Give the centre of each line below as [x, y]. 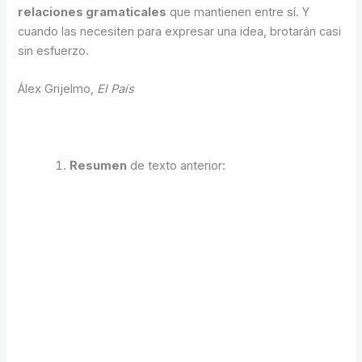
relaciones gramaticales [93, 12]
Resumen [99, 165]
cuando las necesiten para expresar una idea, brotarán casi [180, 31]
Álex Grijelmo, [58, 88]
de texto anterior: [177, 165]
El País [116, 88]
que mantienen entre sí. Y [238, 12]
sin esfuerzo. [54, 51]
